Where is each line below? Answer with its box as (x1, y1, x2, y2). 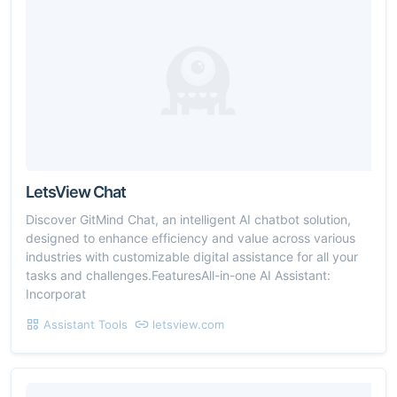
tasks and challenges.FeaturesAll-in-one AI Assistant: (26, 267, 331, 283)
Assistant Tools (43, 316, 128, 331)
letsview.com (152, 316, 224, 331)
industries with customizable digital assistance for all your (26, 248, 358, 264)
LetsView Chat (26, 182, 126, 201)
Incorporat (26, 285, 86, 301)
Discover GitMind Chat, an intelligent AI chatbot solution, (26, 211, 351, 227)
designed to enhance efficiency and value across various (26, 230, 355, 245)
